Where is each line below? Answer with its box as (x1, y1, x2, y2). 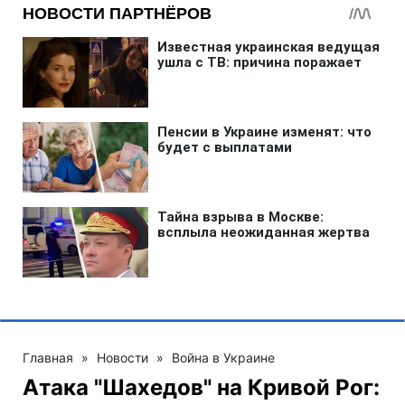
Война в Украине (172, 349, 275, 365)
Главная (23, 349, 73, 365)
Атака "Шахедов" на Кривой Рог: (23, 373, 380, 400)
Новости (97, 349, 148, 365)
